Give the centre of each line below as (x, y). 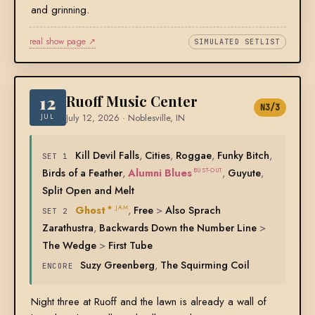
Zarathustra (67, 228)
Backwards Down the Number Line (178, 228)
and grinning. (60, 10)
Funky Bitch (243, 155)
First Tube (130, 245)
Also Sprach (193, 210)
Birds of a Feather (82, 173)
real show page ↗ (62, 42)
